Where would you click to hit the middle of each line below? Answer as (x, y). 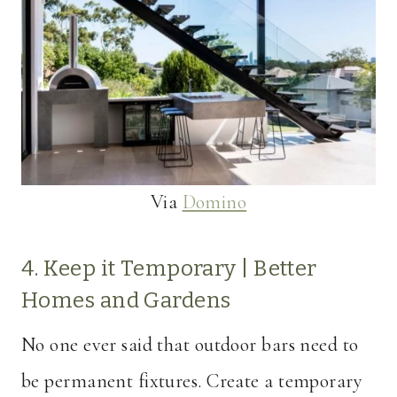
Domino (214, 202)
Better (285, 269)
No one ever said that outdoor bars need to (190, 345)
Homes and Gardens (126, 301)
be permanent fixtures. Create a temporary (192, 381)
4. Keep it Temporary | (138, 269)
